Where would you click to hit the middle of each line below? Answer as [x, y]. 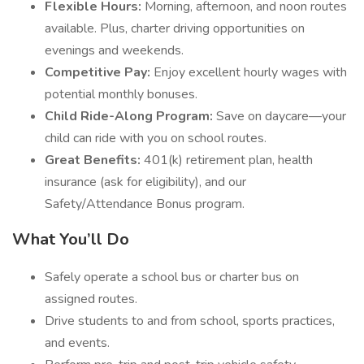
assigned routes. [91, 299]
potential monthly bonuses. [121, 94]
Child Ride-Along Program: [129, 116]
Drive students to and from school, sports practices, [190, 321]
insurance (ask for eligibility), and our [145, 182]
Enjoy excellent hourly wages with [249, 72]
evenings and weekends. [114, 50]
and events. [77, 343]
